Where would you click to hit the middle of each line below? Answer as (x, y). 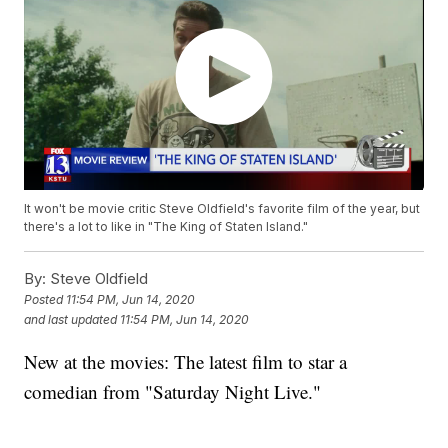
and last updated (71, 320)
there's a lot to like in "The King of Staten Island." (166, 227)
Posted (45, 300)
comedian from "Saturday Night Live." (173, 392)
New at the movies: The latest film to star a (186, 362)
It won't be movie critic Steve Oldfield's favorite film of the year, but (222, 209)
